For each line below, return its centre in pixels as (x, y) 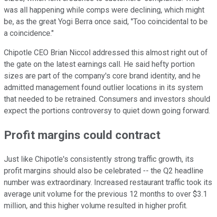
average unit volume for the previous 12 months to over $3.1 (106, 194)
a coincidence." (29, 33)
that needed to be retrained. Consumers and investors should (107, 99)
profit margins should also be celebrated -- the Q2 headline (104, 170)
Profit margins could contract (82, 135)
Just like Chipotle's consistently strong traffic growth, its (99, 159)
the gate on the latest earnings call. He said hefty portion (99, 64)
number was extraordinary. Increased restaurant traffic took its (108, 182)
